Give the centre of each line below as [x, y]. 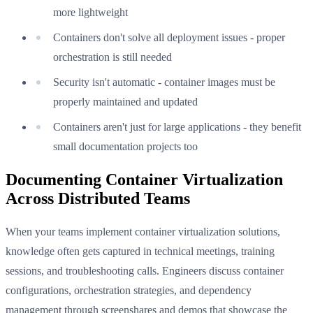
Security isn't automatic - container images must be [164, 82]
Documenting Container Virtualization [144, 179]
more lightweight [90, 12]
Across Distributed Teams [98, 198]
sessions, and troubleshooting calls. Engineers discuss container [145, 270]
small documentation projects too [125, 146]
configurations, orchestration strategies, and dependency [129, 290]
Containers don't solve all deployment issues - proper [169, 37]
